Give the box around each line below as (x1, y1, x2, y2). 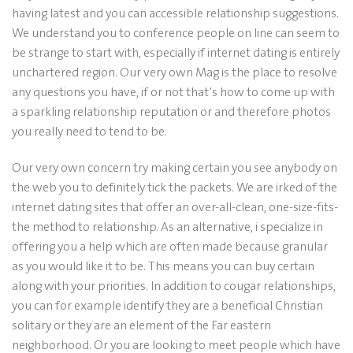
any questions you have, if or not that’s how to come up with (12, 84, 335, 101)
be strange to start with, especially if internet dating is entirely (12, 44, 340, 61)
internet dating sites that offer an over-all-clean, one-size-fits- (12, 199, 338, 216)
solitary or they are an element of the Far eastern (12, 317, 271, 334)
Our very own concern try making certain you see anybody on (12, 159, 337, 176)
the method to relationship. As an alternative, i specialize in (12, 218, 323, 236)
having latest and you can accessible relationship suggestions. (12, 5, 339, 22)
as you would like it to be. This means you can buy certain (12, 258, 314, 275)
